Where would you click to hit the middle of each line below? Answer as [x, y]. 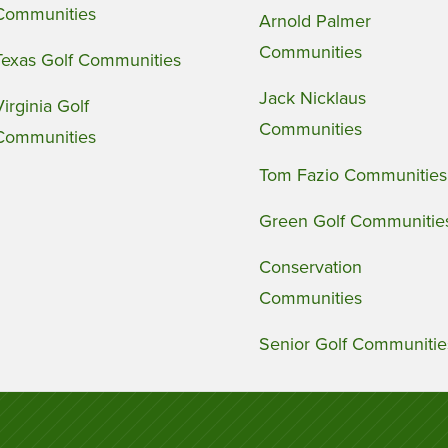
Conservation [310, 267]
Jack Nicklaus [312, 98]
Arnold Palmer [314, 21]
